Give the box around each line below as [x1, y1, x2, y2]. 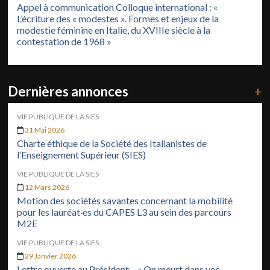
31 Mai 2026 [25, 125, 65, 134]
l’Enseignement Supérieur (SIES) [17, 148, 146, 160]
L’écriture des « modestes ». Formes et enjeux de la [17, 12, 219, 24]
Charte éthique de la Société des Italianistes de [17, 137, 207, 149]
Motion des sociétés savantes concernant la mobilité [17, 194, 233, 206]
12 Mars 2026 [25, 182, 70, 192]
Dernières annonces [8, 83, 129, 99]
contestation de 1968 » [17, 35, 112, 47]
